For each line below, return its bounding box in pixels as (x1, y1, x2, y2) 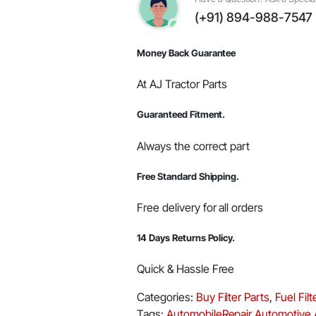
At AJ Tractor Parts (137, 77, 228, 92)
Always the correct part (137, 138, 250, 153)
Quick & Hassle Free (137, 262, 235, 276)
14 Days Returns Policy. (137, 232, 236, 244)
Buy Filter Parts (195, 290, 270, 305)
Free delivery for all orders (137, 200, 264, 214)
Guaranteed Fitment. (137, 109, 226, 121)
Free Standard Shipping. (137, 170, 240, 182)
